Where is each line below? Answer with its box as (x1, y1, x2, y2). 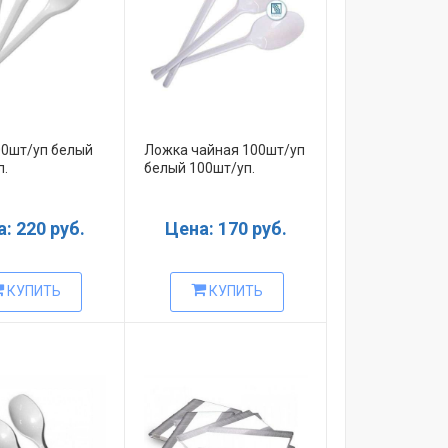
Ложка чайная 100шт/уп (143, 141, 305, 158)
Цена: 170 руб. (164, 217, 287, 239)
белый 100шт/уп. (143, 159, 255, 176)
